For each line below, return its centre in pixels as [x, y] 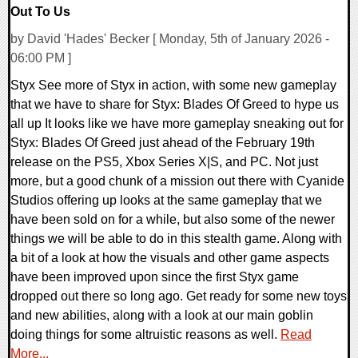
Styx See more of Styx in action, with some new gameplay [173, 86]
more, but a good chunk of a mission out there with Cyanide [177, 181]
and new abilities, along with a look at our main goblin [162, 316]
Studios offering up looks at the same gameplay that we [166, 201]
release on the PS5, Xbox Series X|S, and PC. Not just [164, 162]
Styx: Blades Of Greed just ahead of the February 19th [163, 143]
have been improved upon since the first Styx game [155, 277]
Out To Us [40, 11]
